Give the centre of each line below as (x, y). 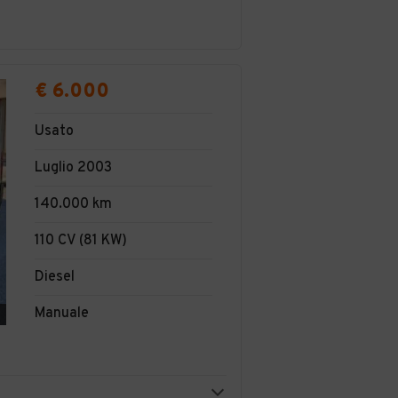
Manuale (62, 313)
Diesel (55, 277)
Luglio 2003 (73, 167)
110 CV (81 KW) (81, 240)
